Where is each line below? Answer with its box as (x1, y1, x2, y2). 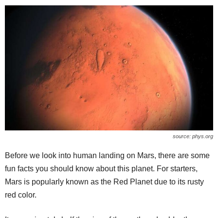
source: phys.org (173, 133, 213, 139)
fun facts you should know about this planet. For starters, (5, 164, 198, 173)
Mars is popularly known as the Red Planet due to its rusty (5, 177, 204, 186)
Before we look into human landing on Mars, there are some (5, 151, 210, 160)
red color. (5, 190, 36, 199)
